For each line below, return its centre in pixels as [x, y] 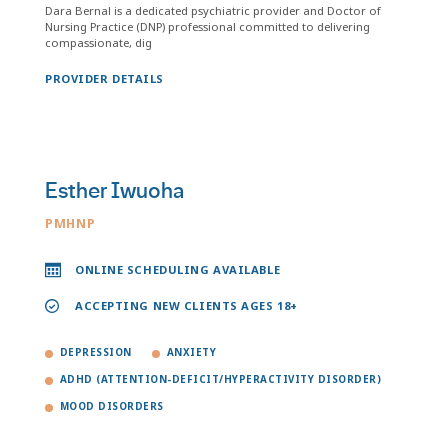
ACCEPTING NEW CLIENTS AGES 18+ [186, 305]
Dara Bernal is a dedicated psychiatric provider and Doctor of [213, 10]
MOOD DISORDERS [112, 406]
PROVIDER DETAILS [104, 78]
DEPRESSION [96, 352]
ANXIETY [191, 352]
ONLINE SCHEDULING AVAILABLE [178, 269]
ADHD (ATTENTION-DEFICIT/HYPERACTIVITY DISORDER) [221, 379]
